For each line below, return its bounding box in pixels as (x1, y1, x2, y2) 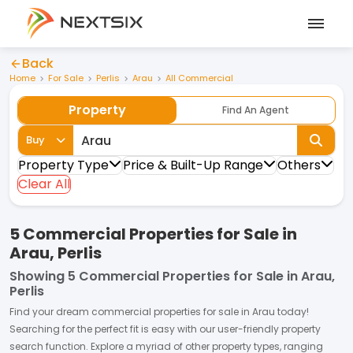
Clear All (18, 175, 70, 193)
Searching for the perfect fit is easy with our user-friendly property (9, 322, 321, 336)
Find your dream (9, 305, 91, 318)
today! (275, 305, 309, 318)
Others (277, 156, 321, 174)
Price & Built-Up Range (123, 156, 263, 174)
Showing (9, 267, 65, 285)
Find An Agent (222, 103, 289, 117)
